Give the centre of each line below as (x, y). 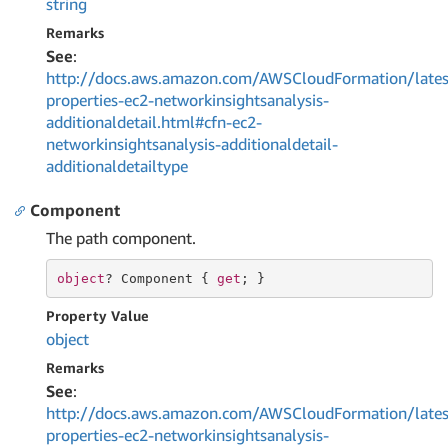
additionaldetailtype (117, 166)
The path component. (121, 238)
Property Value (97, 315)
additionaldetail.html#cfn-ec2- (154, 122)
